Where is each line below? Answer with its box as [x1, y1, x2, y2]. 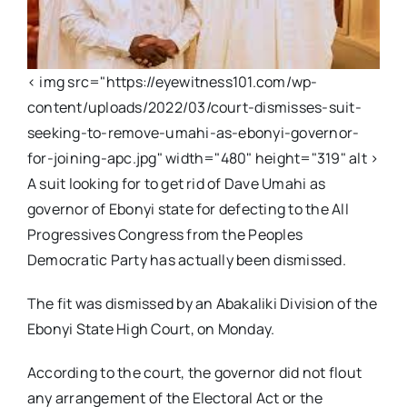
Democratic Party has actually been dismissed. [26, 250, 346, 271]
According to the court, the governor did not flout [26, 362, 362, 383]
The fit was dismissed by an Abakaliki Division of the [26, 293, 378, 314]
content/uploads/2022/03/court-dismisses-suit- [26, 97, 362, 118]
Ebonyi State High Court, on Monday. [26, 319, 275, 340]
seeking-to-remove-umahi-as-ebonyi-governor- [26, 123, 360, 144]
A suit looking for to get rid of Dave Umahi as [26, 174, 326, 194]
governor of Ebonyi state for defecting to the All [26, 199, 349, 220]
